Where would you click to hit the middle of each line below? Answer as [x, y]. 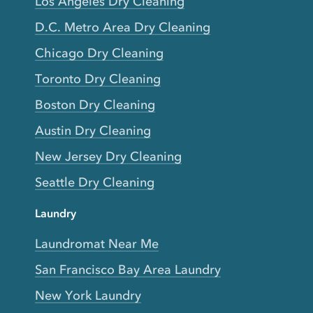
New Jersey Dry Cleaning [108, 157]
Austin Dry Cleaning [93, 131]
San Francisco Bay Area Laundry [128, 270]
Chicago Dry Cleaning [99, 53]
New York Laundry [88, 296]
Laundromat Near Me [97, 244]
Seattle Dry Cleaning [95, 183]
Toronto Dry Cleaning [98, 79]
